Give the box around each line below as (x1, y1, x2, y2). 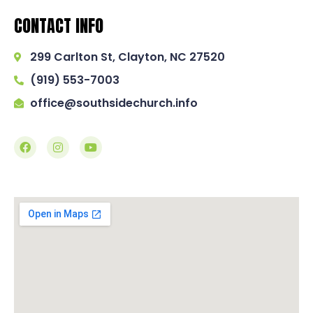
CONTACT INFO (14, 13, 103, 39)
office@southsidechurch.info (29, 95, 198, 112)
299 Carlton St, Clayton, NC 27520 (29, 49, 225, 66)
